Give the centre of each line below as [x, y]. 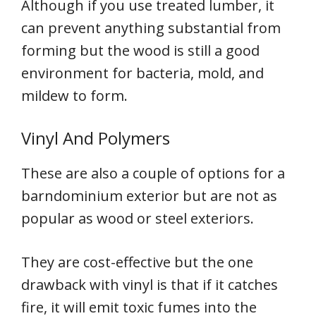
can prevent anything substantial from [151, 28]
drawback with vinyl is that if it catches [150, 285]
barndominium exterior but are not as [149, 196]
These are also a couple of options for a [153, 174]
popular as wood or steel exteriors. [138, 219]
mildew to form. [74, 96]
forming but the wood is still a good [140, 51]
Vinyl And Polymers [96, 138]
